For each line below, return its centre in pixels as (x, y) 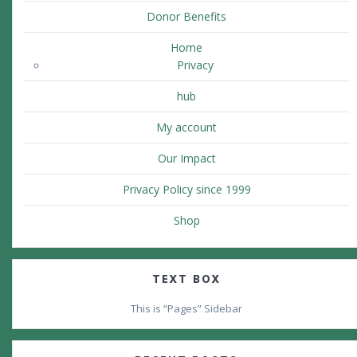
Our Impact (186, 159)
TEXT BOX (186, 280)
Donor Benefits (186, 17)
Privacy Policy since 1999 (186, 190)
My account (186, 127)
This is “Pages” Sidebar (186, 309)
